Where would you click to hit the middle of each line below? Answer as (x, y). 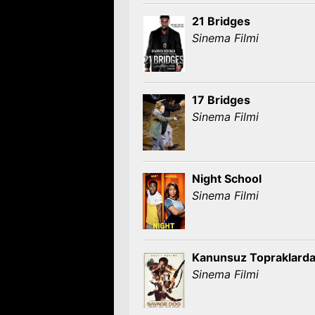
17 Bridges (221, 100)
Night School (227, 179)
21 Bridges (221, 21)
